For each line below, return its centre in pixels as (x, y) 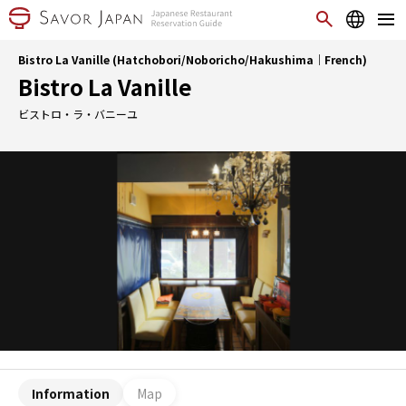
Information (71, 393)
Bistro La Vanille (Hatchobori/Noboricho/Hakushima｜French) (193, 59)
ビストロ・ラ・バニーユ (78, 114)
